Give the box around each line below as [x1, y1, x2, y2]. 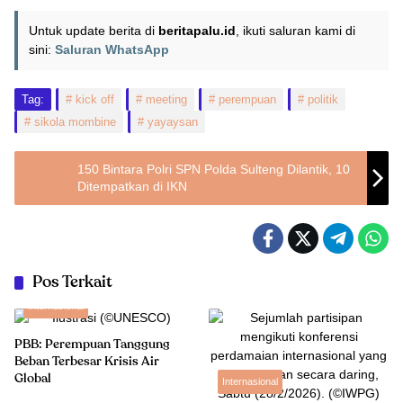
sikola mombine [34, 115, 116, 129]
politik [308, 93, 338, 106]
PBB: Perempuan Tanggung [14, 338, 170, 351]
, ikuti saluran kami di [236, 23, 355, 38]
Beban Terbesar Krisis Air [14, 355, 159, 368]
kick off [76, 93, 114, 106]
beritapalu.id [158, 23, 236, 38]
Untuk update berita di [29, 23, 158, 38]
